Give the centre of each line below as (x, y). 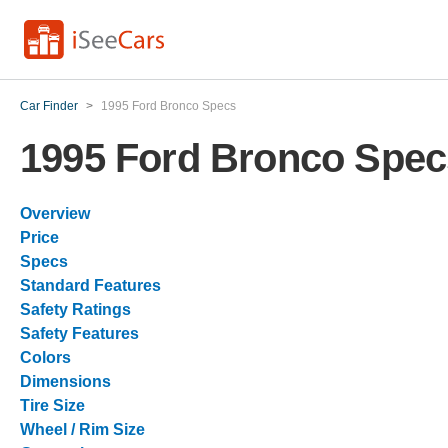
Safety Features (79, 333)
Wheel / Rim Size (82, 429)
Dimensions (65, 381)
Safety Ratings (75, 309)
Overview (55, 213)
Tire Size (52, 405)
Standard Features (90, 285)
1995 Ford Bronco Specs (168, 106)
